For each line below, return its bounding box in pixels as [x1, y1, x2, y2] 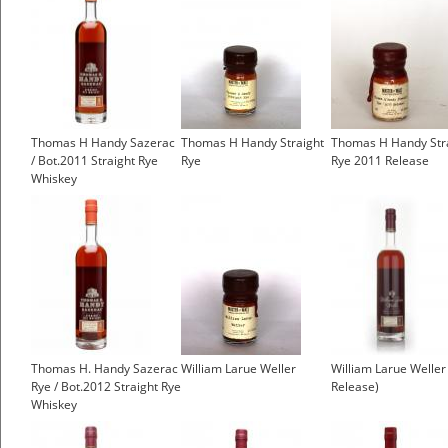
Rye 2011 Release [331, 152, 429, 170]
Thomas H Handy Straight [181, 134, 324, 152]
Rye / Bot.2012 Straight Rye [31, 378, 181, 396]
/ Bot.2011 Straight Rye [31, 152, 158, 170]
